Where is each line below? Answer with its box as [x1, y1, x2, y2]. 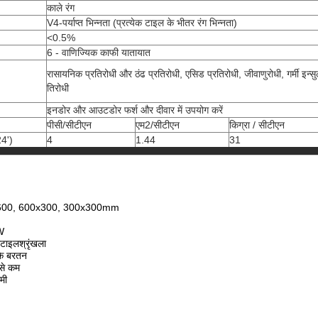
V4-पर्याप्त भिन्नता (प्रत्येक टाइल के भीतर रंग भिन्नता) [47, 17, 237, 28]
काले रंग [47, 2, 75, 13]
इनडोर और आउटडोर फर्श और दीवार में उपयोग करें [47, 104, 223, 116]
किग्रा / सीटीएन [229, 119, 285, 131]
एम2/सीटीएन [136, 119, 180, 131]
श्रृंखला [19, 238, 46, 249]
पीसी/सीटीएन [47, 119, 92, 131]
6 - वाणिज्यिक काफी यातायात [47, 47, 150, 58]
